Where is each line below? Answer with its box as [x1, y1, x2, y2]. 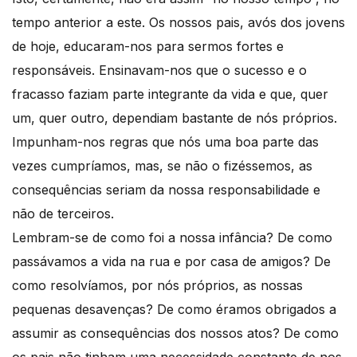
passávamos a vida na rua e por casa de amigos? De [12, 253, 331, 269]
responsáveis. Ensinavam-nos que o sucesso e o [12, 61, 307, 78]
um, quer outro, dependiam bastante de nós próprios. [12, 109, 337, 126]
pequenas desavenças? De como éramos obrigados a [12, 300, 336, 317]
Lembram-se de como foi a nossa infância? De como [12, 229, 332, 245]
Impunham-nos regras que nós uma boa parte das [12, 133, 319, 150]
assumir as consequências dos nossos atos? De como [12, 324, 339, 341]
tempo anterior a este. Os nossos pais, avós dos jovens [12, 14, 345, 30]
